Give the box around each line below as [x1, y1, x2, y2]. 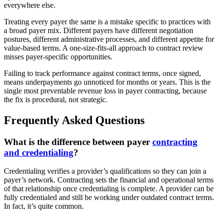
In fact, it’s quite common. [4, 202, 84, 211]
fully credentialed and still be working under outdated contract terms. [4, 193, 214, 202]
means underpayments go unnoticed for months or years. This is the [4, 77, 211, 86]
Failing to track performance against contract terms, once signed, [4, 69, 201, 77]
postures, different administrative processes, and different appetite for [4, 35, 214, 43]
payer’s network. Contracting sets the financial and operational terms [4, 176, 214, 184]
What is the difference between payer [4, 136, 152, 147]
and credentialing [4, 147, 73, 158]
